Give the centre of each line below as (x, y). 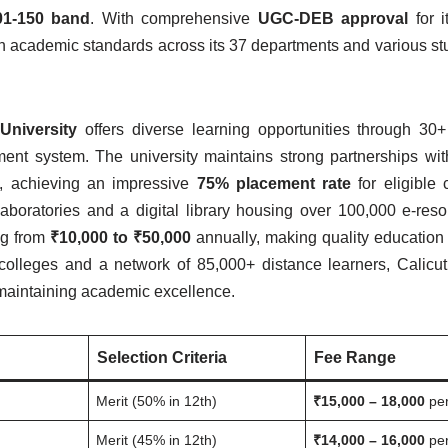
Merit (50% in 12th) (157, 401)
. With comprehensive (174, 18)
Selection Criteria (162, 357)
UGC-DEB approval (333, 18)
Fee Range (355, 357)
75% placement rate (274, 183)
